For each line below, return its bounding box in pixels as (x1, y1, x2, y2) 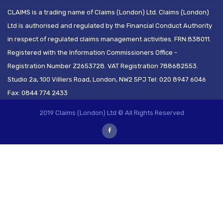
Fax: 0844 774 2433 (7, 89, 68, 97)
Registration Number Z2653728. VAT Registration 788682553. (7, 62, 198, 70)
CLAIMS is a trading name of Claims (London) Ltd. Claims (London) (7, 8, 209, 16)
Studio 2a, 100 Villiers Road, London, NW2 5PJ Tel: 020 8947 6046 (7, 76, 206, 83)
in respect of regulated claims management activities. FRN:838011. (7, 35, 211, 43)
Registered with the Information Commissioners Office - (7, 49, 177, 56)
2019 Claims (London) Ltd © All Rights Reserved (39, 109, 184, 116)
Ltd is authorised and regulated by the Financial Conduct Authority (7, 22, 212, 29)
